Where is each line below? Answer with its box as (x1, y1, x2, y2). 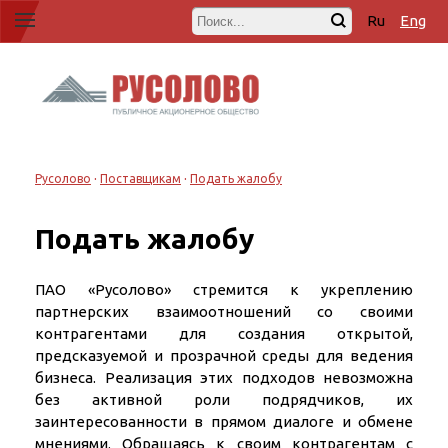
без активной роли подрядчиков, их (35, 390, 413, 408)
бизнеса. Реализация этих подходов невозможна (35, 368, 413, 386)
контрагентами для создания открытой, (35, 324, 413, 342)
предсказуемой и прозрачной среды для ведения (35, 346, 413, 364)
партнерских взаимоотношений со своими (35, 302, 413, 320)
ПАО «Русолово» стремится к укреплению (35, 280, 413, 298)
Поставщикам (100, 171, 181, 185)
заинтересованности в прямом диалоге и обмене (35, 412, 413, 430)
